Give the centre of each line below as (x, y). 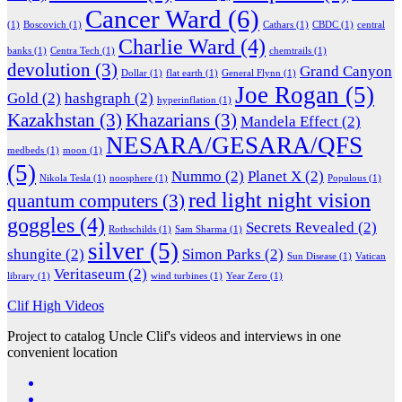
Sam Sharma (201, 229)
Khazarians (168, 120)
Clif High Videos (56, 305)
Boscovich (45, 24)
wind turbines (179, 275)
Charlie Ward (177, 46)
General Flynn (251, 73)
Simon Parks (222, 254)
